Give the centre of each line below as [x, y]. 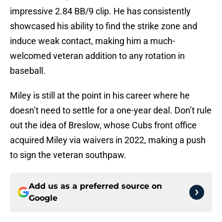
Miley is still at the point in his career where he [100, 96]
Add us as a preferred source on [95, 186]
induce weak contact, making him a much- [92, 41]
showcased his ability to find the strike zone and [104, 26]
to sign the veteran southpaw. [68, 155]
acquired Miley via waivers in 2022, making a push [108, 140]
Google [43, 198]
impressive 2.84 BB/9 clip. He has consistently [100, 11]
